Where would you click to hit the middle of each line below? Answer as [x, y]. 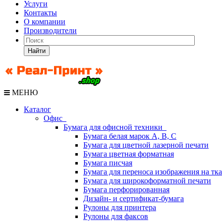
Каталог [37, 109]
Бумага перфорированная [126, 190]
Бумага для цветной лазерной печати [146, 145]
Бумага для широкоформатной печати [147, 181]
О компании [45, 22]
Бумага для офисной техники [115, 127]
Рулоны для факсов [116, 216]
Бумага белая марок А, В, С [130, 136]
